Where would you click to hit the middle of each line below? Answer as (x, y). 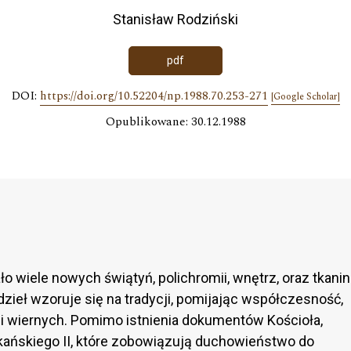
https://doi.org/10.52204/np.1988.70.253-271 (154, 96)
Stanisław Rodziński (175, 20)
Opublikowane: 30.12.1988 (175, 121)
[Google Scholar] (305, 96)
